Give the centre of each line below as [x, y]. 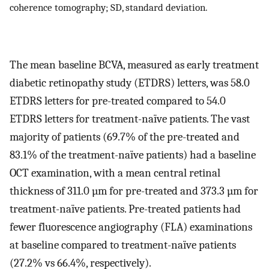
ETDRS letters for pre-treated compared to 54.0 [118, 101]
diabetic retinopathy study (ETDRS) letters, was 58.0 [130, 83]
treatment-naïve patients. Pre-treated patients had [125, 209]
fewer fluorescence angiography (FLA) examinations [131, 227]
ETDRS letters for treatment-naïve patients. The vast [130, 119]
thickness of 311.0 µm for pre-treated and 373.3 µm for [134, 191]
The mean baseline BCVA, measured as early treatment [134, 65]
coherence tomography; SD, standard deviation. [109, 8]
